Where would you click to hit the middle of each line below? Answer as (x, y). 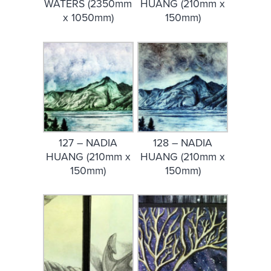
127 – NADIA (88, 143)
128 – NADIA (183, 143)
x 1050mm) (88, 18)
